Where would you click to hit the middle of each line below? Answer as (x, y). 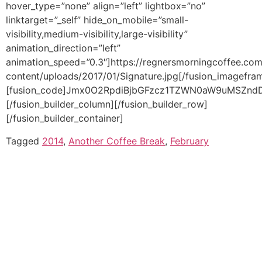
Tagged (24, 141)
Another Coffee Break (117, 141)
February (189, 141)
